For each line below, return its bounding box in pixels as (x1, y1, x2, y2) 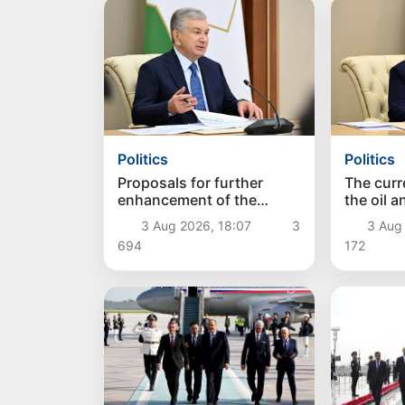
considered (118, 224, 196, 243)
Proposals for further (118, 173, 264, 192)
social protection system (118, 207, 289, 226)
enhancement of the (118, 190, 258, 209)
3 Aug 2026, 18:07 (137, 217, 255, 233)
